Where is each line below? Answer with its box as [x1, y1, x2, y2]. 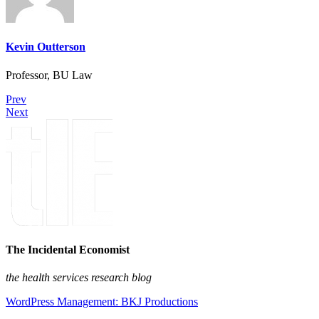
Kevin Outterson [6, 41, 85, 53]
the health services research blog [6, 271, 152, 284]
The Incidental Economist [6, 243, 130, 256]
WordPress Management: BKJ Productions [6, 296, 198, 308]
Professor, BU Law [6, 68, 93, 81]
